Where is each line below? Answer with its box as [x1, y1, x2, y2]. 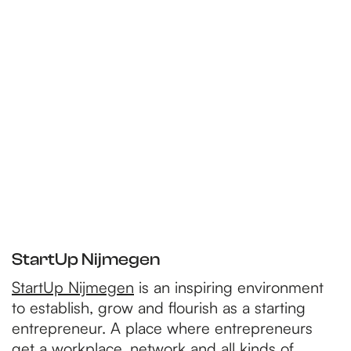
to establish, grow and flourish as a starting [12, 298, 306, 317]
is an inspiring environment [134, 277, 324, 297]
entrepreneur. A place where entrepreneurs [12, 318, 313, 338]
